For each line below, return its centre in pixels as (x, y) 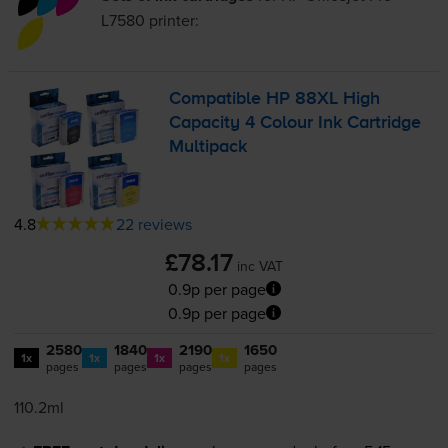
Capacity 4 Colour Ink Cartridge (295, 123)
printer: (172, 20)
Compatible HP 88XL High (275, 99)
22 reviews (153, 223)
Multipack (208, 147)
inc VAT (260, 265)
